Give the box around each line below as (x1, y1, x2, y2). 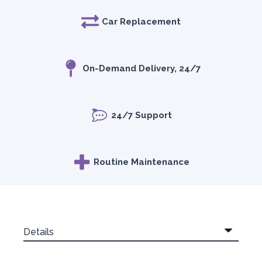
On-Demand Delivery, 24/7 (82, 63, 201, 74)
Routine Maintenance (93, 157, 189, 167)
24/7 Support (111, 110, 172, 120)
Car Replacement (102, 16, 181, 27)
